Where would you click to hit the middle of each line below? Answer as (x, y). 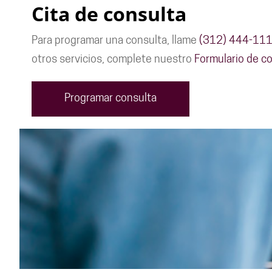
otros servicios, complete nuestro (113, 60)
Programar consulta (110, 99)
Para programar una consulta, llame (115, 41)
